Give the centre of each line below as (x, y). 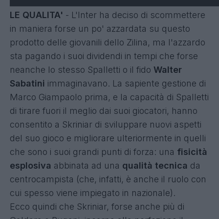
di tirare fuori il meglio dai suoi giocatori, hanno (104, 110)
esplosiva (31, 165)
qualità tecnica (155, 165)
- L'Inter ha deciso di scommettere (135, 15)
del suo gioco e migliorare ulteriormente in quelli (108, 138)
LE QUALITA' (38, 15)
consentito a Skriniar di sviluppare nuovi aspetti (106, 124)
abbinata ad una (87, 165)
